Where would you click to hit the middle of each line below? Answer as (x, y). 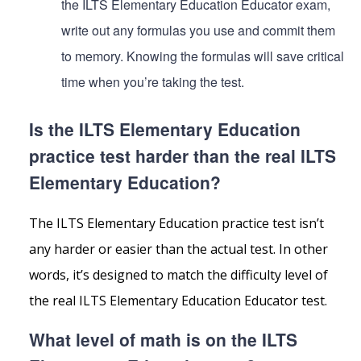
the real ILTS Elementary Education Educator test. (178, 301)
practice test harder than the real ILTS (183, 156)
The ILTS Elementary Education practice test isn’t (176, 224)
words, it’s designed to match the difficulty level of (178, 275)
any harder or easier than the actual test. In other (178, 249)
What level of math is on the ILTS (163, 340)
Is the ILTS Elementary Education (165, 129)
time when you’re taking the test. (153, 82)
